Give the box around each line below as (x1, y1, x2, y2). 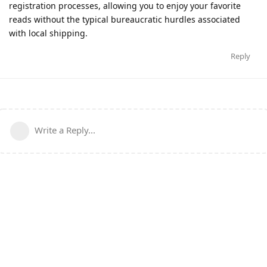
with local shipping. (9, 27, 88, 39)
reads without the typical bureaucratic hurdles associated (9, 13, 240, 25)
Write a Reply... (35, 123, 95, 136)
